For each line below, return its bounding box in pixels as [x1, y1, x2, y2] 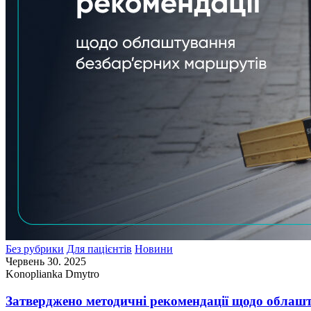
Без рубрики [6, 242, 64, 255]
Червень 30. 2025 [6, 255, 86, 267]
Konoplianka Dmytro [6, 267, 99, 280]
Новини [135, 242, 173, 255]
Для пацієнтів [67, 242, 132, 255]
